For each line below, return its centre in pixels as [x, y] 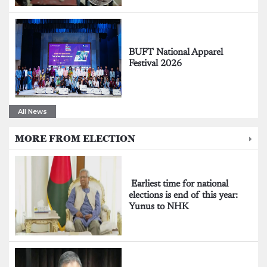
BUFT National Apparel [176, 52]
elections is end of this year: [184, 196]
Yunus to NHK [159, 207]
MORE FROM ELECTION [75, 139]
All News [32, 112]
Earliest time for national [179, 184]
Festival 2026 [156, 63]
